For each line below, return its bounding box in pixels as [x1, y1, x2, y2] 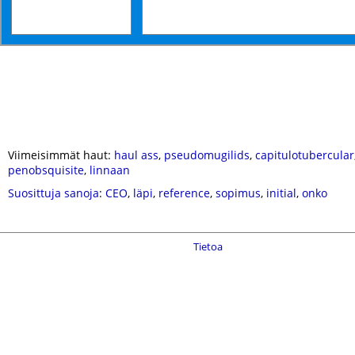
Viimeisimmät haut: [8, 147, 114, 162]
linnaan [90, 162, 130, 177]
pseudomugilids [164, 147, 250, 162]
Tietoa [193, 239, 223, 254]
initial [266, 185, 296, 200]
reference [158, 185, 210, 200]
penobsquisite [8, 162, 84, 177]
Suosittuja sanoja [8, 185, 99, 200]
